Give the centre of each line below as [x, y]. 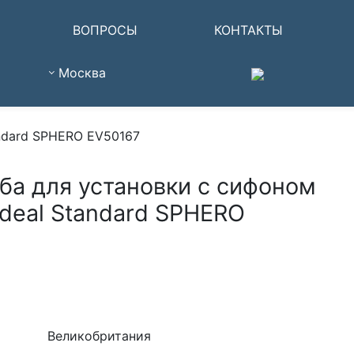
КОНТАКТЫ [248, 30]
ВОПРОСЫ [105, 30]
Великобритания [99, 336]
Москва [82, 73]
